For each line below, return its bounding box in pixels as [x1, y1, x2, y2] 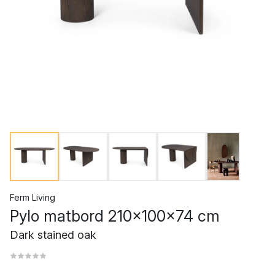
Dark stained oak [10, 228, 96, 241]
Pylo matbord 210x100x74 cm [10, 207, 220, 225]
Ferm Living [10, 192, 55, 203]
